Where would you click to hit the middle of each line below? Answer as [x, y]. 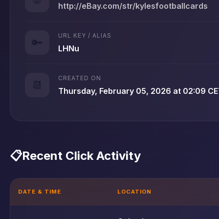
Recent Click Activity [81, 155]
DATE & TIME [40, 192]
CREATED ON [80, 78]
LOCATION [134, 192]
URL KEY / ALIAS [85, 35]
